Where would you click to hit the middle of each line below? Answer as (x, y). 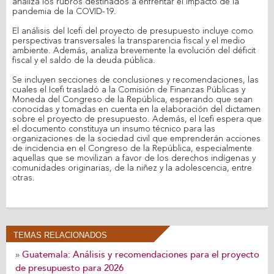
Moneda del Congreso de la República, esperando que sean (132, 100)
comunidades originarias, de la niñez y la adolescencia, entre (132, 168)
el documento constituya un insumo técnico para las (114, 129)
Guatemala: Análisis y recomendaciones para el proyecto (141, 255)
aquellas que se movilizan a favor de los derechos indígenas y (134, 158)
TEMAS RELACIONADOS (60, 235)
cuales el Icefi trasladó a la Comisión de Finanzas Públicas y (129, 90)
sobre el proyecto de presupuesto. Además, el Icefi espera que (137, 119)
